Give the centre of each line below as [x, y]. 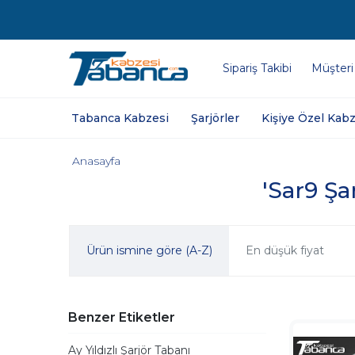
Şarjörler [216, 118]
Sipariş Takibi [257, 68]
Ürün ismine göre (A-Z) [149, 250]
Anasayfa [97, 160]
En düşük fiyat [285, 250]
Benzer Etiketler [122, 317]
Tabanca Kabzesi [120, 118]
